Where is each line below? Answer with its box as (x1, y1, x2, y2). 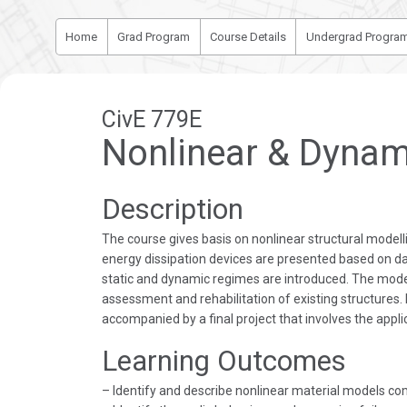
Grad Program (117, 30, 191, 44)
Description (101, 193, 243, 227)
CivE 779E (101, 106, 202, 134)
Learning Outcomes (101, 344, 346, 379)
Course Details (209, 30, 286, 44)
